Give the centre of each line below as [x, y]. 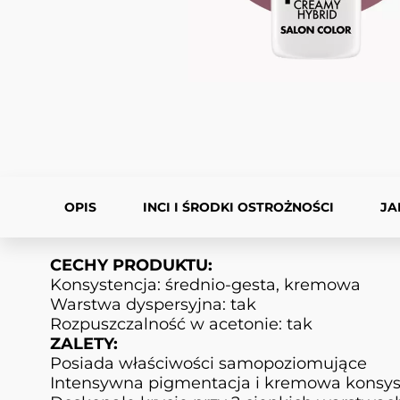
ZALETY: [84, 344]
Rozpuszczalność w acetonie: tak [181, 325]
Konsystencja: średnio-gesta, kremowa [205, 285]
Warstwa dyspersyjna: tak [153, 305]
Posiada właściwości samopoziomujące [208, 364]
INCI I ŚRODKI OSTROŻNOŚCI [238, 208]
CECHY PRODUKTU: [131, 266]
